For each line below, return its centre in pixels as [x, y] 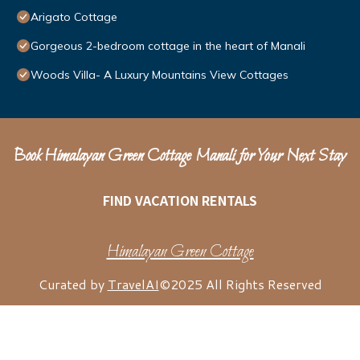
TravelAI [133, 284]
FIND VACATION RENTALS [180, 200]
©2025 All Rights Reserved [240, 284]
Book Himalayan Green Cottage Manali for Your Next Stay [180, 157]
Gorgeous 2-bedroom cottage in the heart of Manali [168, 46]
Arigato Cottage [74, 17]
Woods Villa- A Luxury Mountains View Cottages [160, 75]
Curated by [73, 284]
